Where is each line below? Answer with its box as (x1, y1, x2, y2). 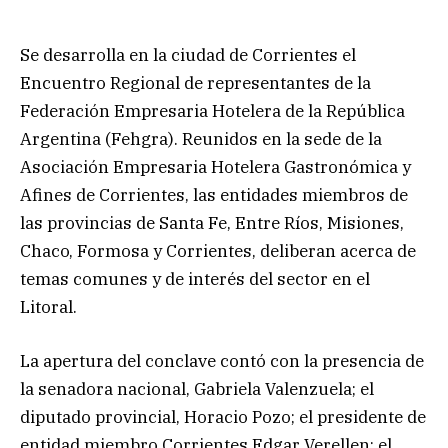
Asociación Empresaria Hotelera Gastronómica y (20, 155, 411, 178)
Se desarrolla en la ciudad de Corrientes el (20, 43, 356, 66)
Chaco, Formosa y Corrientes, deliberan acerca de (20, 239, 416, 262)
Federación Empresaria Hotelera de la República (20, 99, 405, 122)
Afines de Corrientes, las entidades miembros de (20, 183, 408, 206)
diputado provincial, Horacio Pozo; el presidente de (20, 405, 426, 428)
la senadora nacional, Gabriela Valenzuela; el (20, 377, 374, 400)
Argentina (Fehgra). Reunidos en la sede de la (20, 127, 382, 150)
